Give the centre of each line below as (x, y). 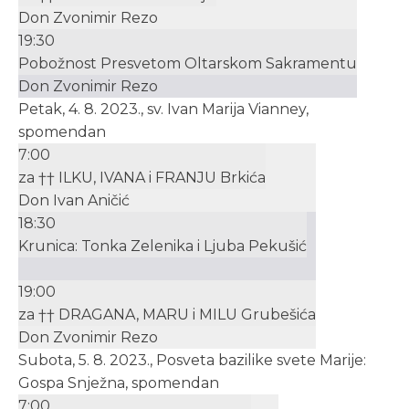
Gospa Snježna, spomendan (119, 383)
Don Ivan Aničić (74, 200)
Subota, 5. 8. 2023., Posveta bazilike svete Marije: (192, 360)
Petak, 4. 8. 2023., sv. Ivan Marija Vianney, (163, 109)
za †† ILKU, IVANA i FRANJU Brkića (142, 178)
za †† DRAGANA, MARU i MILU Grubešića (167, 315)
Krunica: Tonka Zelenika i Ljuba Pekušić (163, 246)
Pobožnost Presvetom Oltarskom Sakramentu (188, 63)
